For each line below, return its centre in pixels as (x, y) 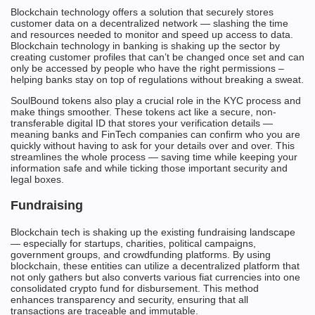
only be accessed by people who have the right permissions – (147, 69)
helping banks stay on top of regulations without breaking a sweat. (157, 80)
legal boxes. (37, 180)
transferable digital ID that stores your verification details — (142, 123)
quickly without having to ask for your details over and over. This (153, 146)
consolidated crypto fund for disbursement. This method (135, 289)
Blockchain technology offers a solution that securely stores (142, 12)
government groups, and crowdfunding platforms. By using (141, 255)
